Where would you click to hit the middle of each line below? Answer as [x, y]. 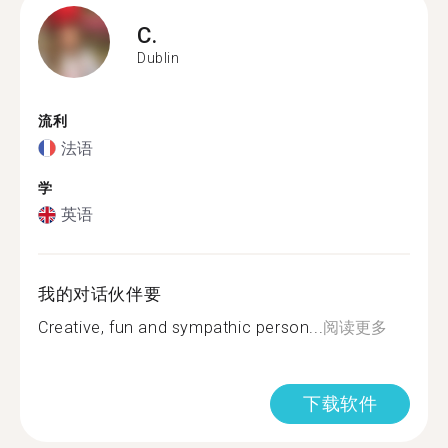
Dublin [158, 57]
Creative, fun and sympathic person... [181, 327]
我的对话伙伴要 [100, 294]
